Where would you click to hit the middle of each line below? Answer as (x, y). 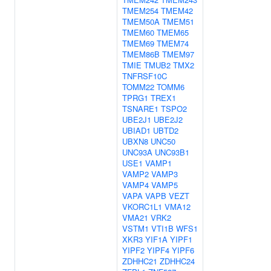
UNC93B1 (172, 152)
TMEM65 (173, 32)
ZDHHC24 (177, 261)
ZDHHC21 (140, 261)
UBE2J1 (137, 119)
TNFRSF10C (145, 76)
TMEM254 (140, 11)
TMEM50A (141, 21)
